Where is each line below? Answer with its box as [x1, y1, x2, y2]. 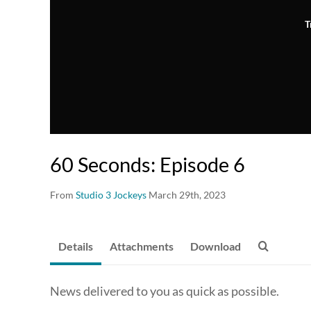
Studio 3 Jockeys [76, 189, 146, 201]
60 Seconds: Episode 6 [50, 152, 245, 177]
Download [190, 239, 241, 253]
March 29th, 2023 [149, 189, 226, 201]
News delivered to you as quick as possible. [50, 283, 279, 299]
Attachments [110, 239, 174, 253]
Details [58, 239, 93, 253]
